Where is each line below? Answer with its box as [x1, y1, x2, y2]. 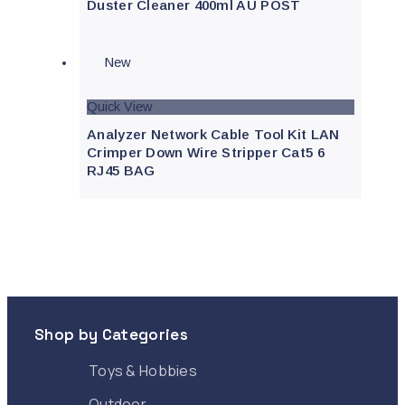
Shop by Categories [34, 325, 189, 345]
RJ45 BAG [87, 163, 155, 179]
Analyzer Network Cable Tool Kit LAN [87, 127, 340, 143]
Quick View [87, 99, 153, 114]
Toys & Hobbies [89, 361, 198, 381]
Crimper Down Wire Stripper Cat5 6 [87, 145, 325, 161]
